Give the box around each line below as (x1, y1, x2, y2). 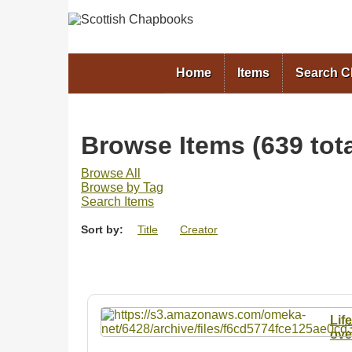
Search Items (81, 194, 154, 208)
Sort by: (81, 222, 126, 236)
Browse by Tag (81, 180, 163, 194)
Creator (180, 222, 218, 236)
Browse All (81, 166, 141, 180)
